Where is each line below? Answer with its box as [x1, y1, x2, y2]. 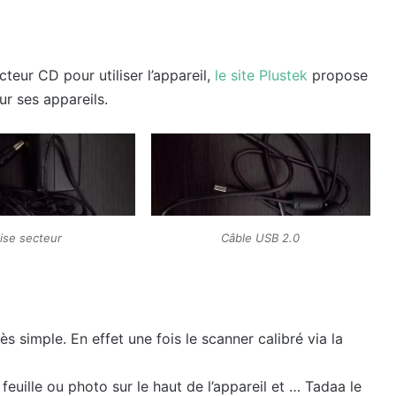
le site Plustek [215, 65, 308, 84]
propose [308, 65, 368, 84]
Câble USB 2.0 [221, 231, 301, 246]
